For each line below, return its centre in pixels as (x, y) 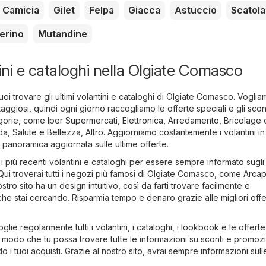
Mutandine (63, 34)
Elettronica (143, 121)
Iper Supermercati (83, 121)
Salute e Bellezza (47, 132)
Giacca (144, 10)
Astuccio (196, 10)
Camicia (21, 10)
